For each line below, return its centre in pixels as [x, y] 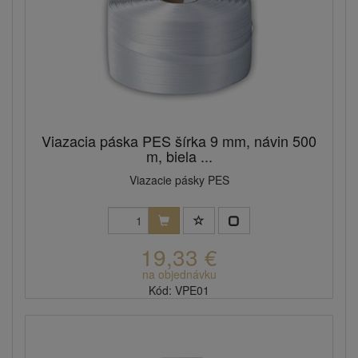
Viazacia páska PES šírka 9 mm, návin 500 [179, 141]
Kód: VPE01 [179, 290]
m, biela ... [179, 156]
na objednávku [179, 274]
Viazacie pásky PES [179, 180]
